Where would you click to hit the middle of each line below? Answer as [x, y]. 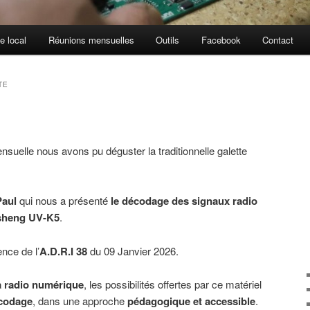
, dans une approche [80, 300]
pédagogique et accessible [191, 301]
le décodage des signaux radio [184, 201]
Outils [168, 40]
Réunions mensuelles [91, 40]
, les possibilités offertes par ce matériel [173, 284]
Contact [278, 40]
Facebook [221, 40]
